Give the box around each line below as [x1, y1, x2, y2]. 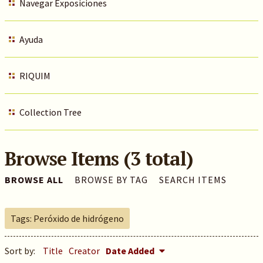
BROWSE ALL [4, 174, 63, 186]
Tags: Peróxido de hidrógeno [10, 213, 124, 224]
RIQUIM [19, 70, 50, 82]
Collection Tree [19, 106, 82, 118]
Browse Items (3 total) [4, 146, 193, 171]
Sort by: [4, 245, 37, 257]
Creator [68, 245, 100, 257]
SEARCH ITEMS [159, 174, 227, 186]
